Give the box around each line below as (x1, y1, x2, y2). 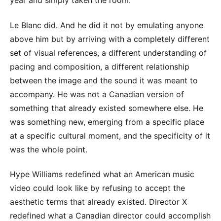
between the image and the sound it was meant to (10, 75, 198, 85)
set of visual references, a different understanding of (10, 47, 207, 58)
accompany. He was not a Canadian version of (10, 89, 184, 99)
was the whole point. (10, 144, 87, 154)
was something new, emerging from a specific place (10, 116, 204, 127)
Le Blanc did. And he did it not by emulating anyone (10, 20, 203, 30)
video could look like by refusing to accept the (10, 183, 185, 193)
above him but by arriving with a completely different (10, 34, 210, 44)
